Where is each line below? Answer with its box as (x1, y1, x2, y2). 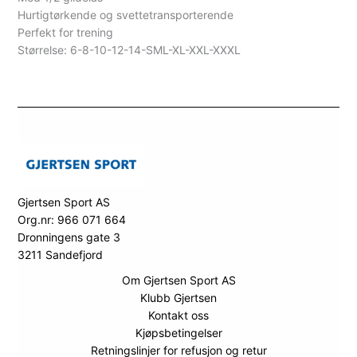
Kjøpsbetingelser (135, 326, 222, 339)
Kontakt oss (148, 308, 209, 322)
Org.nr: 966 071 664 (18, 213, 127, 226)
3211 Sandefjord (18, 248, 104, 261)
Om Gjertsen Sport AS (121, 273, 236, 287)
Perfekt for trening (18, 25, 114, 39)
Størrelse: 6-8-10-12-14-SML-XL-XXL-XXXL (18, 42, 241, 57)
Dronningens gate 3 (18, 230, 121, 244)
